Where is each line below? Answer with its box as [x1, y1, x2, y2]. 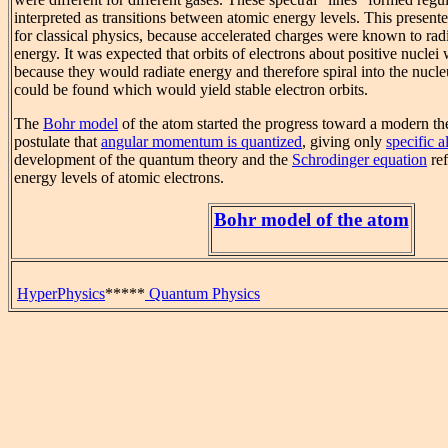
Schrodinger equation [292, 151, 427, 169]
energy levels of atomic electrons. [14, 169, 224, 187]
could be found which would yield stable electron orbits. [14, 81, 368, 99]
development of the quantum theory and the [14, 151, 292, 169]
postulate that [14, 133, 101, 151]
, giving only [302, 133, 386, 151]
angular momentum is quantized [101, 133, 302, 151]
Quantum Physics [145, 285, 260, 302]
